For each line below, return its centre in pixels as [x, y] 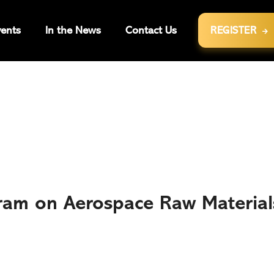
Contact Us [151, 30]
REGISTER [233, 30]
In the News [73, 30]
